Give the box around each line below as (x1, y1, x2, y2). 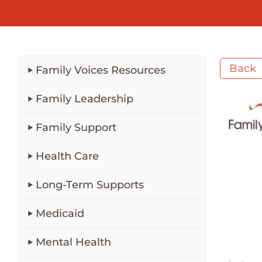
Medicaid (36, 207, 84, 220)
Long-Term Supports (36, 178, 144, 191)
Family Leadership (36, 92, 133, 105)
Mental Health (36, 236, 111, 249)
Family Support (36, 121, 116, 134)
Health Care (36, 150, 99, 163)
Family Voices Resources (36, 64, 166, 77)
